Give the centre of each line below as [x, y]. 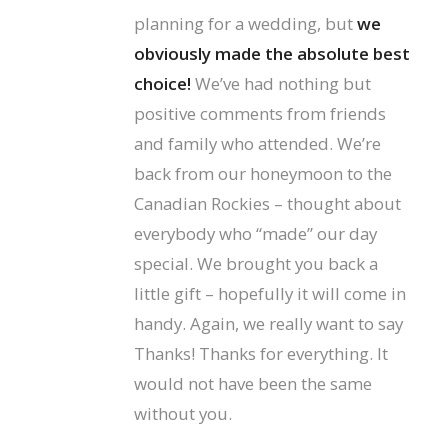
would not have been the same [252, 384]
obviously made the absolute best [271, 54]
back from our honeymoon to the [262, 174]
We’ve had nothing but [280, 84]
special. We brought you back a [255, 264]
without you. [182, 414]
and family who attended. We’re [257, 144]
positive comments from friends [259, 114]
